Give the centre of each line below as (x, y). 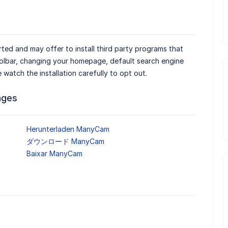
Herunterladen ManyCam (68, 129)
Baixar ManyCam (54, 154)
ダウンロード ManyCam (65, 141)
